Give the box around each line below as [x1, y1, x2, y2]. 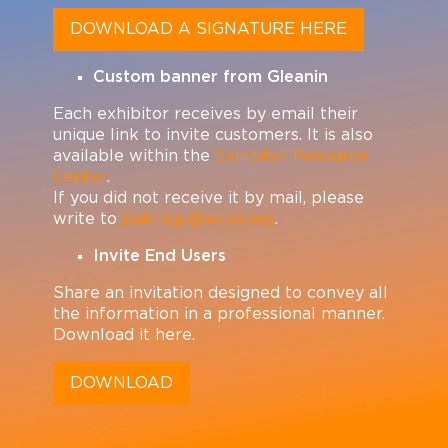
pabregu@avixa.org [121, 211, 275, 228]
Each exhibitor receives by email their [52, 106, 358, 123]
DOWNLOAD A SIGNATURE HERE [69, 21, 347, 38]
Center [52, 169, 107, 186]
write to [52, 211, 122, 228]
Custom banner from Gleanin [92, 69, 328, 86]
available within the [52, 148, 215, 165]
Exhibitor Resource [214, 148, 368, 165]
